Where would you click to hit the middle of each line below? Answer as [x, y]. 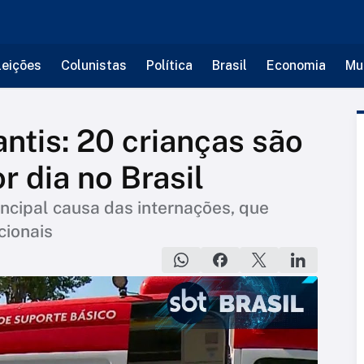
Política [169, 65]
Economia [296, 65]
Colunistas [93, 65]
